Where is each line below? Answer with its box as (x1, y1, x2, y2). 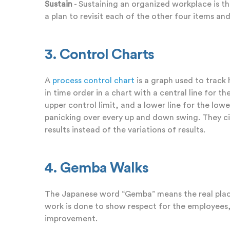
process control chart (52, 76, 135, 85)
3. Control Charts (45, 47, 154, 62)
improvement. (45, 214, 98, 223)
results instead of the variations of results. (45, 125, 205, 134)
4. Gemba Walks (45, 160, 148, 175)
